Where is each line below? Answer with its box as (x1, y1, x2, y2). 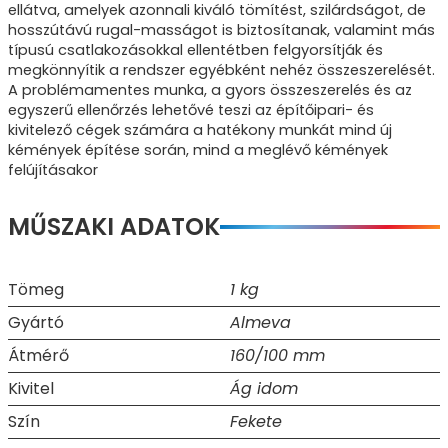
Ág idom (230, 376, 298, 400)
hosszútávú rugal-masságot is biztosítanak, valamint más (8, 19, 435, 40)
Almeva (230, 310, 291, 334)
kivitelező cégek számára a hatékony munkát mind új (8, 119, 392, 140)
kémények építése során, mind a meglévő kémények (8, 139, 388, 160)
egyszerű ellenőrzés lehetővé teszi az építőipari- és (8, 99, 374, 120)
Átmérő (8, 343, 69, 367)
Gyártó (8, 310, 64, 334)
